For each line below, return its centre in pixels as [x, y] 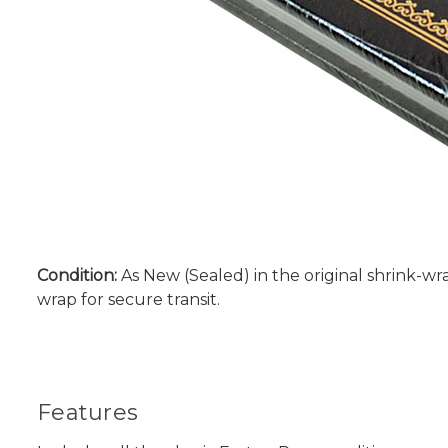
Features [87, 412]
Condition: [77, 275]
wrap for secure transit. [128, 299]
